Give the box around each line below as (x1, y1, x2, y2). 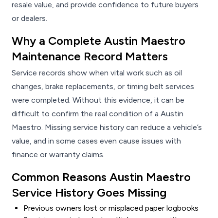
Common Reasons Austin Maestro (12, 170, 191, 184)
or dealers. (12, 14, 47, 23)
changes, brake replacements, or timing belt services (12, 82, 194, 91)
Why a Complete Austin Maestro (12, 34, 185, 48)
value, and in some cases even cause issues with (12, 136, 181, 146)
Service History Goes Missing (12, 185, 166, 200)
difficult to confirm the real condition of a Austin (12, 109, 183, 119)
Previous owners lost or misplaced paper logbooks (23, 203, 199, 213)
